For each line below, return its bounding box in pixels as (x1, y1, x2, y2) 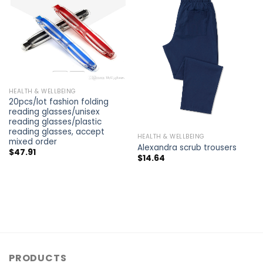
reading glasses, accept (8, 126, 104, 137)
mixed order (8, 136, 57, 147)
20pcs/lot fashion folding (8, 96, 109, 107)
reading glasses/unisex (8, 106, 100, 117)
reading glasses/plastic (8, 116, 102, 127)
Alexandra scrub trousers (137, 141, 237, 153)
